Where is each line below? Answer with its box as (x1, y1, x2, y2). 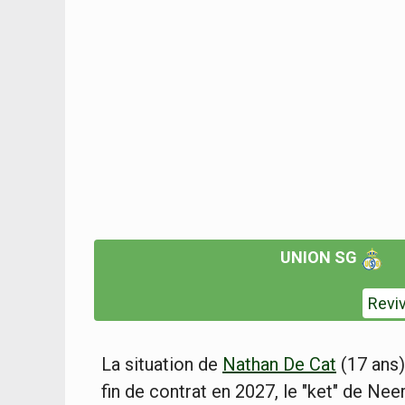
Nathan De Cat (222, 353, 336, 376)
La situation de (101, 353, 222, 376)
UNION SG (280, 248, 362, 268)
